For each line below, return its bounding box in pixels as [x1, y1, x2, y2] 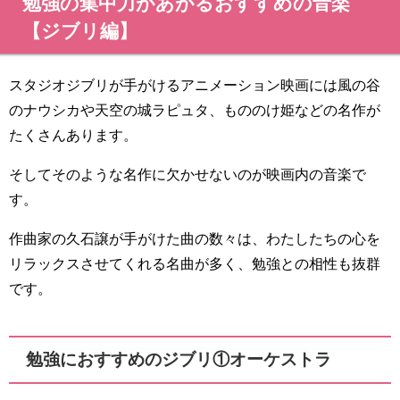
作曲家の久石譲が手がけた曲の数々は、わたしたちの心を [9, 231, 380, 246]
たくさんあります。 [9, 128, 137, 143]
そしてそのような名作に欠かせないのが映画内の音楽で [9, 167, 366, 182]
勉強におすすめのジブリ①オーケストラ [26, 350, 332, 368]
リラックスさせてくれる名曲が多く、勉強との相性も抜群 [9, 256, 380, 271]
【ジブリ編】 [22, 21, 137, 41]
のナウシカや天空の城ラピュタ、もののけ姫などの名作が [9, 103, 380, 118]
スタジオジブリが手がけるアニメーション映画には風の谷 [9, 78, 380, 93]
